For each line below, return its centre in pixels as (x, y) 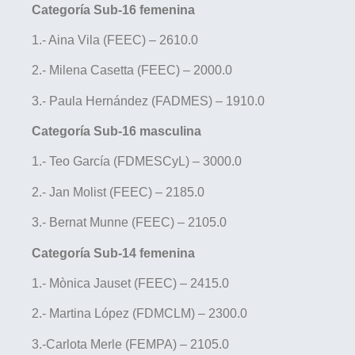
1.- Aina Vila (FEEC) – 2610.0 (115, 40)
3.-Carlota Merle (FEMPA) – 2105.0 (130, 344)
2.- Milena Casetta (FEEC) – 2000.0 (132, 71)
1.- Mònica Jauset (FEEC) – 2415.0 (130, 284)
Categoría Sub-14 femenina (113, 253)
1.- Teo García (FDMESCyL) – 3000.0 (137, 162)
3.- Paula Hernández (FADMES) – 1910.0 (148, 101)
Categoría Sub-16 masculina (116, 132)
